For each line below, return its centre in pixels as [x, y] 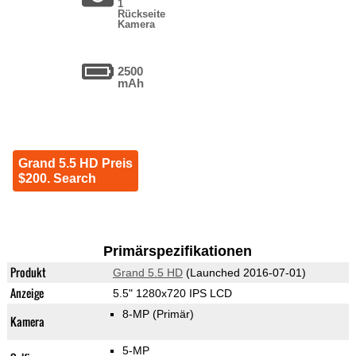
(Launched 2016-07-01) [244, 273]
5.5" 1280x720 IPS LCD [172, 294]
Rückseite [142, 14]
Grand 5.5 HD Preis [75, 164]
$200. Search [57, 179]
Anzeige [27, 293]
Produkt [28, 273]
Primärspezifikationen [178, 252]
